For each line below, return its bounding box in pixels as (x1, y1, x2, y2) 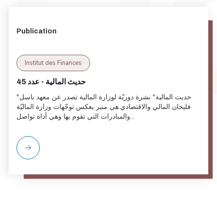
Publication (16, 28, 57, 35)
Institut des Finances (24, 59, 82, 67)
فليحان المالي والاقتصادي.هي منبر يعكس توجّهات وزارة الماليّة (16, 102, 191, 111)
